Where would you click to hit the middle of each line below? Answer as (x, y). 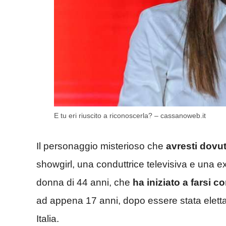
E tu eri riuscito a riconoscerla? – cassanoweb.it (130, 116)
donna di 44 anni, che (84, 182)
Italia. (48, 218)
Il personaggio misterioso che (101, 146)
